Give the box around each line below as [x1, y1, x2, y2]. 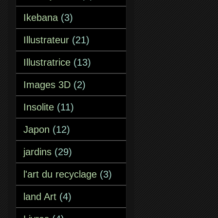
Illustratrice [23, 57, 71, 68]
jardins [23, 146, 52, 157]
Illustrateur [23, 35, 69, 45]
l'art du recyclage [23, 169, 97, 180]
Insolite [23, 102, 54, 112]
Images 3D [23, 79, 71, 90]
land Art [23, 191, 56, 202]
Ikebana [23, 12, 58, 23]
